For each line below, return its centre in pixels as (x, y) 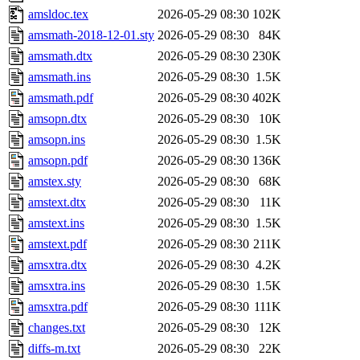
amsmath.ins (59, 77)
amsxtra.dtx (57, 265)
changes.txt (57, 328)
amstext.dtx (57, 202)
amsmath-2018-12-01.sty (91, 35)
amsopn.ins (57, 140)
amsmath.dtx (60, 56)
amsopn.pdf (58, 161)
